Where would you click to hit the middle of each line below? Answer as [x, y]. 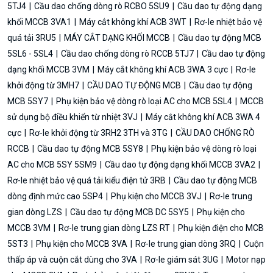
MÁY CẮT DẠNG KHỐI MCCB [117, 37]
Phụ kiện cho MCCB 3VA [82, 243]
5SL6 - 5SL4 [31, 53]
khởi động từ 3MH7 [44, 85]
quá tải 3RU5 [33, 37]
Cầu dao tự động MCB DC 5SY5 [129, 212]
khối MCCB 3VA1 [40, 22]
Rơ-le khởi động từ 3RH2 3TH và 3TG [98, 133]
